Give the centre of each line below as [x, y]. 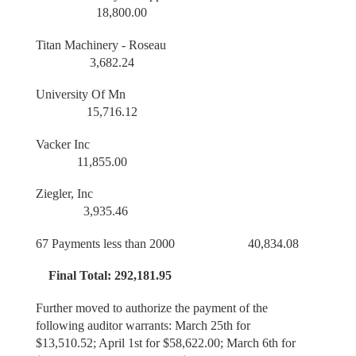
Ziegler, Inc [167, 194]
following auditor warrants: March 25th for [143, 325]
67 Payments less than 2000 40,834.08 [167, 243]
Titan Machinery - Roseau [169, 44]
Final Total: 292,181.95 [103, 276]
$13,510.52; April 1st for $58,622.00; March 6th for [165, 342]
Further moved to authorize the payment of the [151, 308]
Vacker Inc [169, 144]
